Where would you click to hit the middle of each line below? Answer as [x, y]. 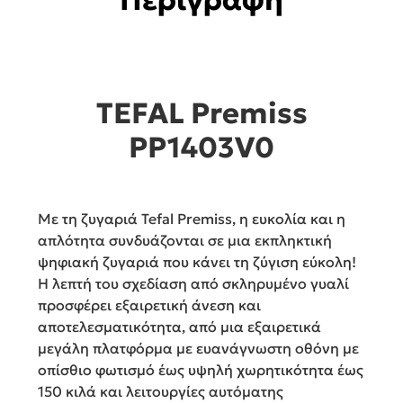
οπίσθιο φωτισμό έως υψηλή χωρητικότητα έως [201, 370]
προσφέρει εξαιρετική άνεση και [149, 305]
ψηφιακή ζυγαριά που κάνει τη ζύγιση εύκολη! [197, 262]
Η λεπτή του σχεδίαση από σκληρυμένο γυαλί [193, 284]
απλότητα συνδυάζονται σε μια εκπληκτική [185, 241]
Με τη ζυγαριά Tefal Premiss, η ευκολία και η [192, 219]
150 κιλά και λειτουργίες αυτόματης [161, 392]
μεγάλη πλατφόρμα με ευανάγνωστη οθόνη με [198, 349]
